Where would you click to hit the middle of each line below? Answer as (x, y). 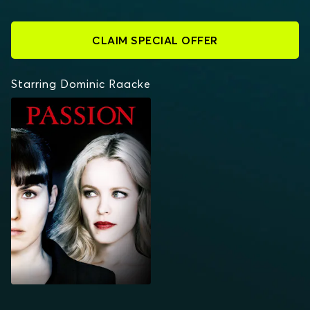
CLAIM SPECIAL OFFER (155, 40)
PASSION (37, 104)
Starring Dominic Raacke (81, 84)
